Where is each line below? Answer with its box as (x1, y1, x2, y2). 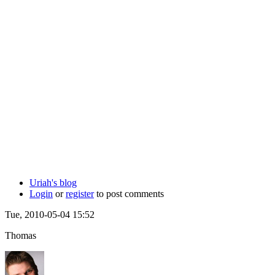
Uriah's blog (29, 177, 77, 188)
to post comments (94, 188, 164, 199)
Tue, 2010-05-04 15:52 (5, 209, 95, 220)
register (66, 188, 94, 199)
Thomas (5, 230, 36, 241)
